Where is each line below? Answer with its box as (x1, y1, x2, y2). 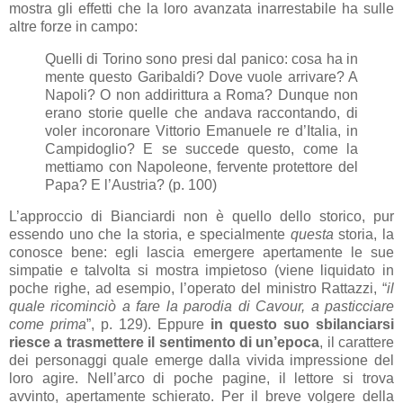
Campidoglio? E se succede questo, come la (45, 140, 358, 157)
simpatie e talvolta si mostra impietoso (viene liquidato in (9, 263, 394, 279)
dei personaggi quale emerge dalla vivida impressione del (9, 353, 394, 369)
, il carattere (319, 335, 394, 351)
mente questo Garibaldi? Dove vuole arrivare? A (45, 68, 358, 85)
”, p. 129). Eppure (86, 317, 210, 333)
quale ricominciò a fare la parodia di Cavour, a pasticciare (9, 299, 394, 315)
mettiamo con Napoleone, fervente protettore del (45, 158, 358, 175)
